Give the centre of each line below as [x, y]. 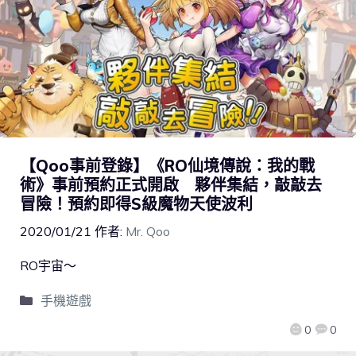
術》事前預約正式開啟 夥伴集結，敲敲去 [171, 184]
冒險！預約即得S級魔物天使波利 [136, 203]
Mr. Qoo [148, 231]
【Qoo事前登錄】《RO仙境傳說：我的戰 [167, 165]
